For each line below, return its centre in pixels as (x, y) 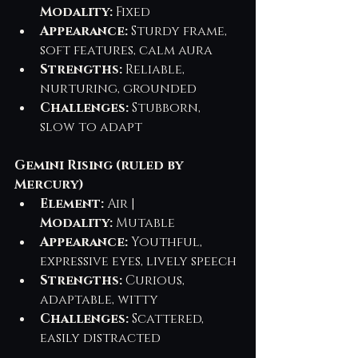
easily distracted (100, 338)
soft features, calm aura (126, 50)
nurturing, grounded (118, 88)
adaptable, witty (99, 299)
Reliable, (155, 69)
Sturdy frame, (179, 31)
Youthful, (167, 242)
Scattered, (168, 318)
